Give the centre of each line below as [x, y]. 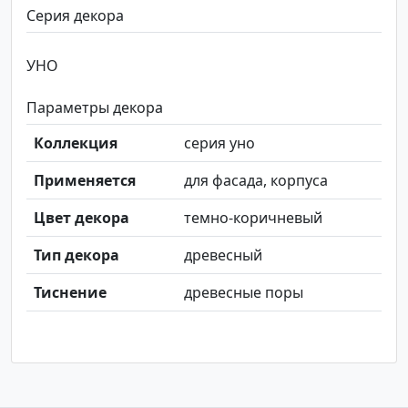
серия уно [219, 143]
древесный [223, 255]
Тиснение [70, 292]
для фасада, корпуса [256, 180]
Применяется [85, 180]
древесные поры [244, 292]
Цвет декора [82, 218]
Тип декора [76, 255]
